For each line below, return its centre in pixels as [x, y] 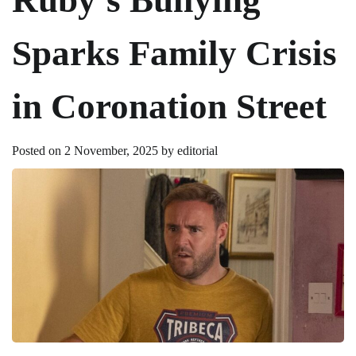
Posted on [38, 150]
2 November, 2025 [111, 150]
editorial [197, 150]
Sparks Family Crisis [174, 53]
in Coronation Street [169, 106]
